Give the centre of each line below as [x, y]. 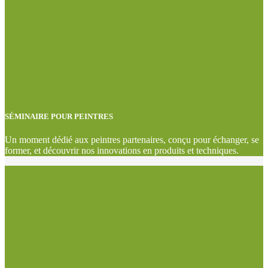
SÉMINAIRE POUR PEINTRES [59, 117]
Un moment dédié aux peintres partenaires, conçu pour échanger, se [132, 140]
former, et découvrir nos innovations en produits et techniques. [122, 151]
